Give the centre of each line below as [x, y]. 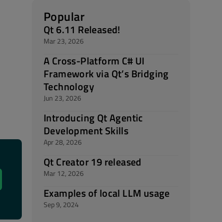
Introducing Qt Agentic [93, 118]
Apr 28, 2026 [63, 142]
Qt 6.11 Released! [82, 29]
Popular [64, 16]
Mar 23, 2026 [64, 41]
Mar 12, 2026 [64, 173]
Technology [69, 86]
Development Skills [86, 131]
